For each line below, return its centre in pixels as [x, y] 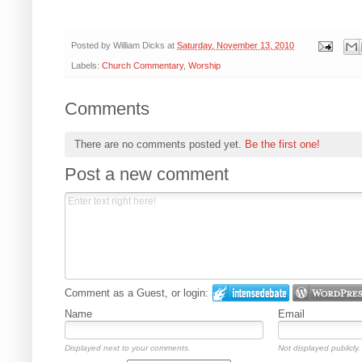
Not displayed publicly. [319, 347]
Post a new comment [147, 174]
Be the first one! [282, 145]
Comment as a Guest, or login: [137, 293]
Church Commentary [143, 65]
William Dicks [139, 46]
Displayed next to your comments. [128, 347]
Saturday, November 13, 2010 [236, 46]
